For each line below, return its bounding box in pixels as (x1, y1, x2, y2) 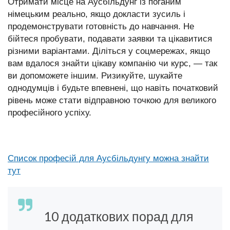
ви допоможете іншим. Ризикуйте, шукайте (8, 71, 182, 81)
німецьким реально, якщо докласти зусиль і (8, 9, 185, 19)
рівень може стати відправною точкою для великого (8, 95, 216, 105)
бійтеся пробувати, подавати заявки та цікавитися (8, 34, 212, 44)
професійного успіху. (8, 108, 91, 118)
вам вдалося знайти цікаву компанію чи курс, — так (8, 59, 217, 68)
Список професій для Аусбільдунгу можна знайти (8, 154, 209, 163)
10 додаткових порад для (44, 208, 194, 224)
